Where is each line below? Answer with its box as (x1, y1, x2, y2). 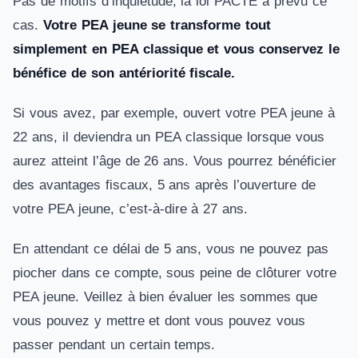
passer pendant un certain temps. (13, 337, 216, 352)
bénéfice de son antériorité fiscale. (13, 66, 236, 81)
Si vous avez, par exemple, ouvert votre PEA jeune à (13, 105, 335, 121)
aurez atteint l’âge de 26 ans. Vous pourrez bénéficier (13, 153, 336, 169)
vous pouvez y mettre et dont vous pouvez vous (13, 313, 305, 328)
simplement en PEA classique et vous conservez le (13, 42, 340, 57)
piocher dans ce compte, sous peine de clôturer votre (13, 265, 336, 280)
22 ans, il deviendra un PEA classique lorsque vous (13, 129, 324, 145)
